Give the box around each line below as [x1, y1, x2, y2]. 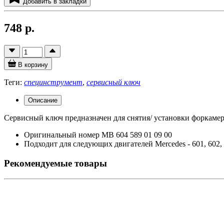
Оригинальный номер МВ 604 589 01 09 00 [24, 130, 172, 139]
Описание [28, 96, 57, 104]
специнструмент [24, 78, 82, 87]
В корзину [18, 61, 48, 69]
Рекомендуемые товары [4, 157, 107, 168]
